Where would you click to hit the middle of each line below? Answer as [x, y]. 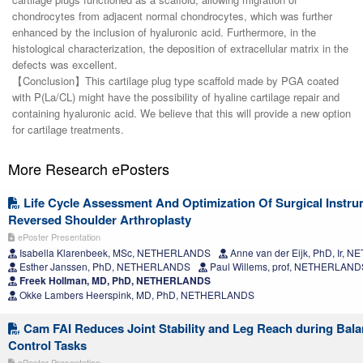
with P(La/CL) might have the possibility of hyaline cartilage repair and [176, 97]
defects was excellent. [65, 65]
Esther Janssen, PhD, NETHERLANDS [104, 267]
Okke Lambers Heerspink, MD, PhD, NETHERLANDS [136, 295]
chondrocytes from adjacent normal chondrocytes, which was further [172, 16]
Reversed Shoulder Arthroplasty [100, 220]
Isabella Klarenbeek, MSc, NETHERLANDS [114, 253]
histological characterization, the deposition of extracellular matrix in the [180, 49]
